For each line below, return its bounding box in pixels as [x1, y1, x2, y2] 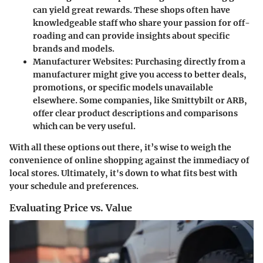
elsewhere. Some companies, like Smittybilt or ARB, [33, 95, 247, 106]
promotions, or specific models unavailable [33, 82, 213, 93]
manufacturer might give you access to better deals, [33, 69, 247, 80]
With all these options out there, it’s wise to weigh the [9, 141, 231, 153]
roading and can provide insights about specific [33, 30, 230, 41]
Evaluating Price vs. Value [9, 201, 132, 214]
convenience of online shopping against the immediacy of [9, 154, 249, 166]
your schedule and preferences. [9, 180, 139, 191]
